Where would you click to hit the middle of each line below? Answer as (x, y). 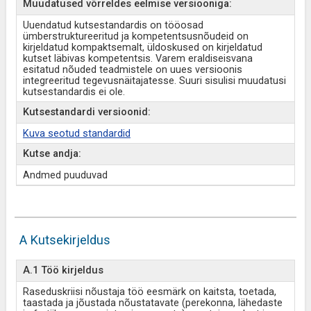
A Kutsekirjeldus (65, 240)
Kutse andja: (52, 154)
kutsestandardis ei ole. (74, 92)
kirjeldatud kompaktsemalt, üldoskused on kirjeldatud (142, 48)
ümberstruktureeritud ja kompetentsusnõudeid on (135, 36)
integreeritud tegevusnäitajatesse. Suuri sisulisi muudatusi (154, 81)
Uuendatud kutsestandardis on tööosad (113, 25)
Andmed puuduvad (65, 175)
